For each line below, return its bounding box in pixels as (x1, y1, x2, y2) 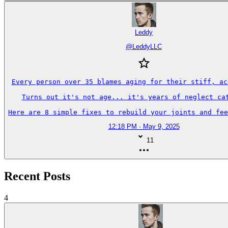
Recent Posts (4, 169, 70, 183)
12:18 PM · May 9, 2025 (108, 123, 180, 131)
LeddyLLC (132, 43, 162, 51)
